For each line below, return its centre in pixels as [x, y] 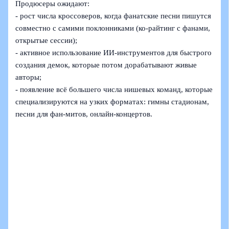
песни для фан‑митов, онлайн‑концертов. [84, 114]
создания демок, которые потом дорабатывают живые [106, 65]
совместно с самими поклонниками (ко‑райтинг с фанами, [113, 28]
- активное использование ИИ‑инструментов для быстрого [114, 53]
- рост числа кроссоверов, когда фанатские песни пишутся [113, 16]
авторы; [29, 77]
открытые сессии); [47, 41]
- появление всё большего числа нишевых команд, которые [114, 90]
